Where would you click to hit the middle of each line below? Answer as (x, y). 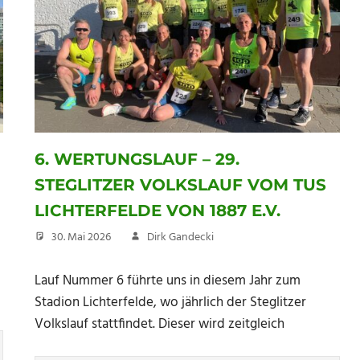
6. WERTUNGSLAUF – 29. (137, 159)
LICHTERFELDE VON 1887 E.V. (157, 210)
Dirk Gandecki (180, 237)
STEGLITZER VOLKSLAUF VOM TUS (180, 184)
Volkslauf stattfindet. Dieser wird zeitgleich (160, 325)
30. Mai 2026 (81, 237)
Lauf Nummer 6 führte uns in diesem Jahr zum (168, 281)
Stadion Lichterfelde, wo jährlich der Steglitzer (170, 303)
